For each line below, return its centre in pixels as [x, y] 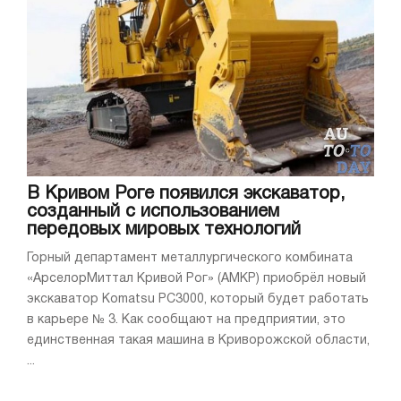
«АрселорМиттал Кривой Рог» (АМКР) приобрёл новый [196, 278]
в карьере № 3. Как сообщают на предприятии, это [186, 320]
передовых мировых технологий [164, 230]
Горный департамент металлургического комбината [190, 258]
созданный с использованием [153, 212]
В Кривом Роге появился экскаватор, [186, 194]
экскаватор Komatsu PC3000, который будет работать [198, 299]
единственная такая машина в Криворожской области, [198, 340]
